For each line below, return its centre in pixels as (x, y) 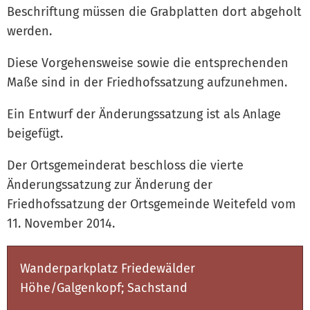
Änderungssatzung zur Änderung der (110, 184)
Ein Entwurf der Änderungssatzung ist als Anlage (144, 114)
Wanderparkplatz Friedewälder (108, 268)
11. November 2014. (61, 223)
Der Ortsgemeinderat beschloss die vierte (125, 165)
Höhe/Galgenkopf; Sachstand (104, 288)
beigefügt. (35, 133)
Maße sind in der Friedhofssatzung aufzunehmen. (147, 82)
